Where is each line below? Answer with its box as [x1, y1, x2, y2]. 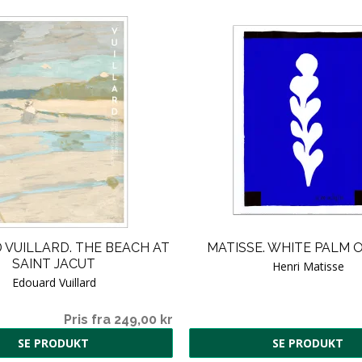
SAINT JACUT [12, 255, 95, 271]
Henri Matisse [272, 258, 344, 274]
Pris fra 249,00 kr [64, 311, 173, 327]
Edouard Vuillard [11, 274, 96, 290]
